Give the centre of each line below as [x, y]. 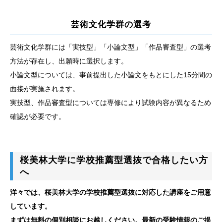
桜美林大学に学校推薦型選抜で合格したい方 [114, 160]
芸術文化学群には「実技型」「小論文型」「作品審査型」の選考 [111, 47]
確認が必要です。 [38, 116]
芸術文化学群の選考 [111, 25]
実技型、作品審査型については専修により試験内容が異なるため [111, 102]
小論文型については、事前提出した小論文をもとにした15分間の [111, 75]
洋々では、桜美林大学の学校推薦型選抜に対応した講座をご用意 [111, 192]
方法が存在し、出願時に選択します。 [69, 61]
